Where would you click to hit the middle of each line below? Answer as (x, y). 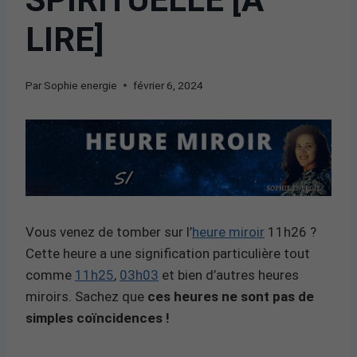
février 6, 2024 (169, 85)
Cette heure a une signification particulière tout (168, 253)
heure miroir (228, 231)
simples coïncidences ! (98, 318)
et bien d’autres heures (229, 275)
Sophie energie (81, 85)
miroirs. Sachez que (86, 296)
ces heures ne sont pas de (231, 296)
